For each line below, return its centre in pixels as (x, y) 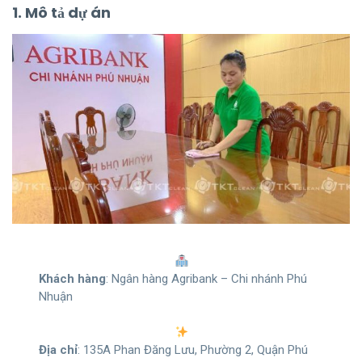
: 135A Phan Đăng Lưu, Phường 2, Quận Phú (193, 350)
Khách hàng (73, 279)
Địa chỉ (59, 350)
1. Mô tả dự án (61, 13)
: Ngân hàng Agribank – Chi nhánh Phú (207, 279)
